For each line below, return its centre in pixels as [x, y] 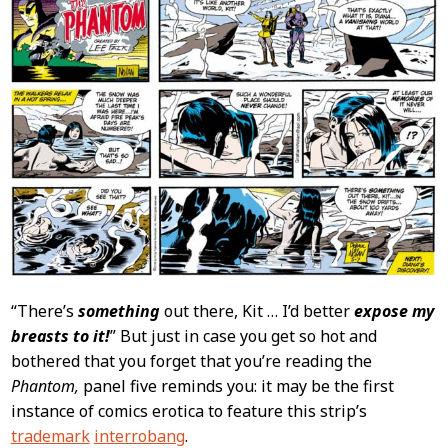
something [118, 310]
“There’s [44, 310]
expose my [393, 310]
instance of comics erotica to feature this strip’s [188, 410]
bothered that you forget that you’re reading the [191, 360]
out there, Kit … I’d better [256, 310]
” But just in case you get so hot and [243, 335]
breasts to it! [60, 335]
